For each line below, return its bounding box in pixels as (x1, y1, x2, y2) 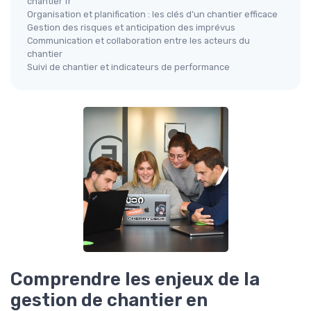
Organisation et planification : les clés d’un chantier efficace (27, 9, 278, 20)
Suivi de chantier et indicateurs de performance (27, 62, 230, 73)
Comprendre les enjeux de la (10, 269, 260, 290)
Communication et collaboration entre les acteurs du (27, 35, 250, 47)
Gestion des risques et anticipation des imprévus (27, 22, 235, 33)
